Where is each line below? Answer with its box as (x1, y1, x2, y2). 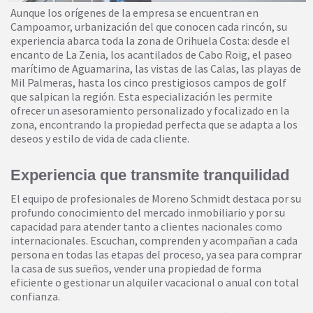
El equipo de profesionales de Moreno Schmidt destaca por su (10, 191, 301, 206)
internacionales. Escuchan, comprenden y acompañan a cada (10, 233, 298, 248)
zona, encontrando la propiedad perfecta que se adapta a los (10, 117, 298, 132)
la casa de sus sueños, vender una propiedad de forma (10, 261, 261, 276)
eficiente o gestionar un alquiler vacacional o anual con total (10, 275, 299, 290)
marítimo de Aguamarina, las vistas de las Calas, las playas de (10, 61, 301, 76)
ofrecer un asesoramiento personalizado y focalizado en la (10, 103, 289, 118)
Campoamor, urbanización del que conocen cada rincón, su (10, 20, 287, 34)
